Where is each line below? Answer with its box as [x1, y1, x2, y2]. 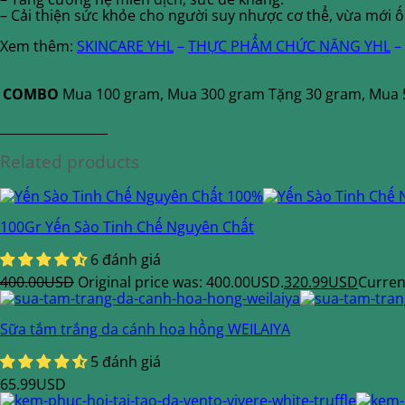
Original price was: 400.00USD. [78, 271, 284, 292]
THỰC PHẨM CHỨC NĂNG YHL [188, 36, 391, 57]
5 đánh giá [90, 351, 161, 372]
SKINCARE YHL [77, 36, 174, 57]
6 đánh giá [90, 249, 161, 269]
